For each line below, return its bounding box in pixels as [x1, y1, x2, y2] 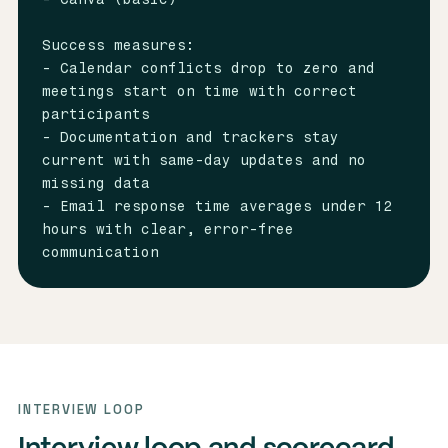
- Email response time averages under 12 [41, 198, 393, 215]
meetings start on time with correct [41, 83, 357, 100]
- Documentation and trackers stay [41, 129, 339, 146]
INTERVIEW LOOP [17, 401, 145, 418]
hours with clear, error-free [41, 221, 294, 238]
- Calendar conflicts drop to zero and [41, 60, 375, 77]
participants [41, 106, 150, 123]
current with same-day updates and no [41, 152, 366, 169]
